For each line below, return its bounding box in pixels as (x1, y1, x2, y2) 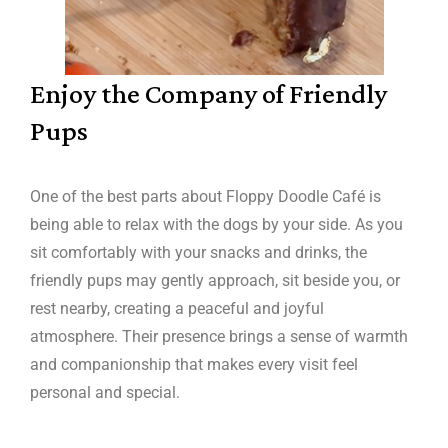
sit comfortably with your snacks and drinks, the (30, 242, 367, 262)
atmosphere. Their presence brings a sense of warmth (30, 326, 408, 346)
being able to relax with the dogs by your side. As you (30, 214, 403, 234)
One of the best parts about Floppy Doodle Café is (30, 186, 381, 206)
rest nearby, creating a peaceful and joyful (30, 298, 324, 318)
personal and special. (30, 382, 180, 402)
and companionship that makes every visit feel (30, 354, 358, 374)
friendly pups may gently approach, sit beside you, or (30, 270, 400, 290)
